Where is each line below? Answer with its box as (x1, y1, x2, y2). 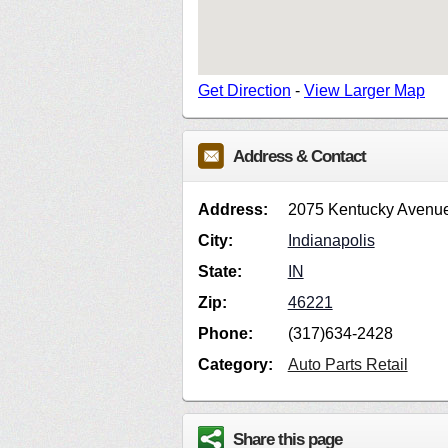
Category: (198, 356, 273, 374)
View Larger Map (304, 82, 425, 100)
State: (198, 263, 242, 281)
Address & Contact (233, 146, 366, 167)
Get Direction (198, 82, 291, 100)
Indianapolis (287, 232, 375, 250)
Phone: (198, 325, 253, 343)
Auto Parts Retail (287, 356, 408, 374)
